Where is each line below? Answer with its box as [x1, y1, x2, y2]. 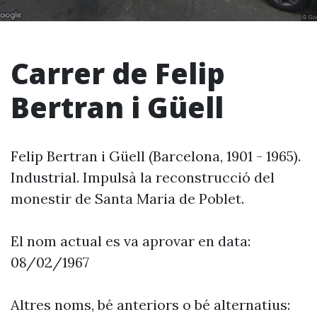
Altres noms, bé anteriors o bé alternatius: [11, 296, 290, 313]
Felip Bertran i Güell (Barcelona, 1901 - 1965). [11, 147, 301, 165]
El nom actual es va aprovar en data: [11, 232, 250, 250]
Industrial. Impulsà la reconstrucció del [11, 168, 275, 186]
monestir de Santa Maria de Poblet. [11, 190, 244, 207]
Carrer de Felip [11, 54, 225, 93]
